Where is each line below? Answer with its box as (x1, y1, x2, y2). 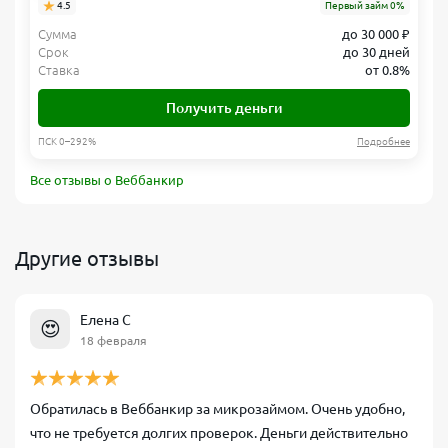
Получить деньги (165, 100, 283, 116)
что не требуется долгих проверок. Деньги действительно (30, 425, 408, 441)
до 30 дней (343, 45, 410, 59)
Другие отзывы (15, 247, 159, 270)
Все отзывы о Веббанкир (30, 173, 184, 187)
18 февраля (80, 333, 147, 347)
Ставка (38, 63, 80, 77)
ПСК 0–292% (38, 136, 96, 147)
